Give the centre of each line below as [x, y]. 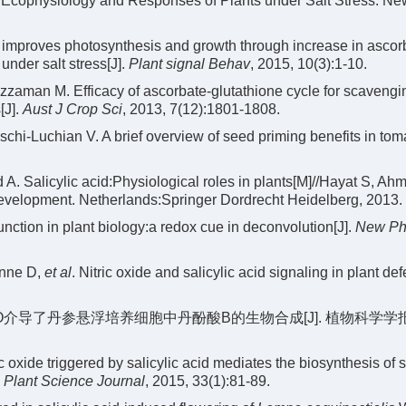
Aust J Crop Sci [72, 109]
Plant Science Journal [74, 381]
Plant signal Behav [189, 64]
